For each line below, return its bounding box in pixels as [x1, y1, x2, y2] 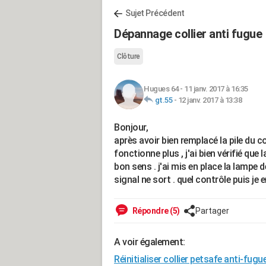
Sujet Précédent [125, 8, 185, 18]
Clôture [117, 52, 140, 61]
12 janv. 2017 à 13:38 [178, 96, 242, 104]
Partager [195, 206, 229, 216]
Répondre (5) [131, 206, 180, 216]
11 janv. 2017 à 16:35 [184, 84, 248, 93]
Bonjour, [114, 122, 148, 133]
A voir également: [114, 236, 185, 248]
